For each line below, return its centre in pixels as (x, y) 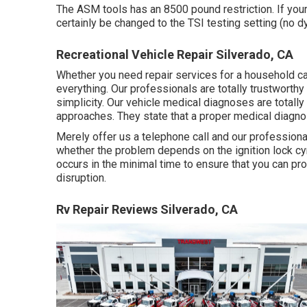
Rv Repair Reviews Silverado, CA (147, 209)
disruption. (81, 177)
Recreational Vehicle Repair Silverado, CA (175, 54)
